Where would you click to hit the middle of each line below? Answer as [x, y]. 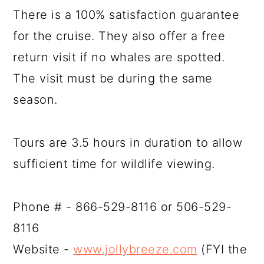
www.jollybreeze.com [135, 249]
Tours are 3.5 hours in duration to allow [128, 143]
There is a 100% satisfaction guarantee [126, 15]
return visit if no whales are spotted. [119, 57]
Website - [43, 249]
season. [35, 100]
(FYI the [222, 249]
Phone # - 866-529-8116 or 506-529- [123, 207]
